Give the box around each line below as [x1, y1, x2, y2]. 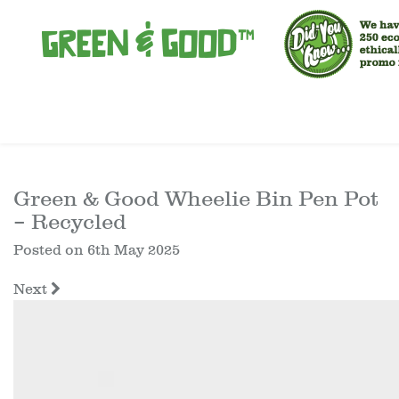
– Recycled [13, 209, 126, 234]
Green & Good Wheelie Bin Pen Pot [13, 186, 379, 211]
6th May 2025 [87, 242, 180, 258]
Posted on [13, 242, 87, 258]
